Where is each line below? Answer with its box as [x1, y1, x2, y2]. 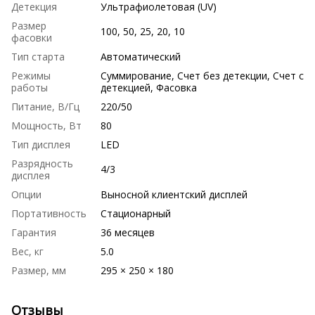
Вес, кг [11, 245, 44, 259]
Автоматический [101, 50, 181, 64]
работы [11, 81, 48, 95]
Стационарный [101, 207, 171, 221]
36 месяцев [101, 226, 155, 240]
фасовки [11, 31, 52, 45]
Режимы [11, 69, 51, 83]
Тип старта [11, 50, 65, 64]
